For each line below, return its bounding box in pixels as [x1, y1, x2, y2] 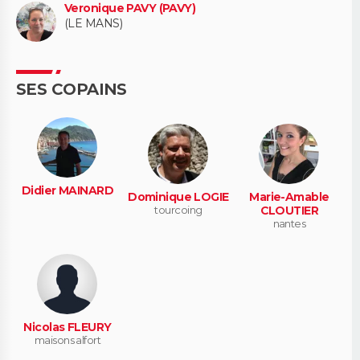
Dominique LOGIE [128, 190, 229, 205]
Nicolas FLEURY [23, 320, 112, 335]
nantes [272, 217, 306, 231]
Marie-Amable [249, 190, 329, 205]
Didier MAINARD [21, 182, 114, 198]
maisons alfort [34, 333, 101, 347]
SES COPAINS [16, 79, 127, 99]
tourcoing [154, 203, 202, 217]
